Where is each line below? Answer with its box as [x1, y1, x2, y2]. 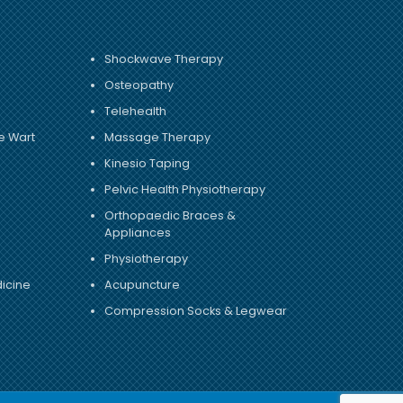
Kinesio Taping [104, 156, 191, 172]
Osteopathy [104, 77, 175, 94]
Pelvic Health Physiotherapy [104, 182, 266, 198]
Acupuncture [104, 277, 181, 293]
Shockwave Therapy [104, 51, 224, 67]
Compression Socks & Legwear [104, 303, 288, 319]
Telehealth [104, 103, 167, 120]
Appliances [104, 225, 172, 241]
